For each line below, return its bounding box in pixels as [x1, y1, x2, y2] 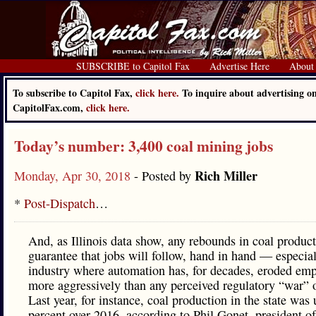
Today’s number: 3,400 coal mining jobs [14, 135, 273, 157]
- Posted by [134, 167, 195, 184]
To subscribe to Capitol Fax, [13, 85, 135, 100]
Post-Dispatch [24, 195, 95, 212]
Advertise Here [209, 59, 269, 73]
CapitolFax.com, [13, 100, 86, 115]
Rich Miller [195, 166, 257, 185]
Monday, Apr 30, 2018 [14, 167, 134, 184]
